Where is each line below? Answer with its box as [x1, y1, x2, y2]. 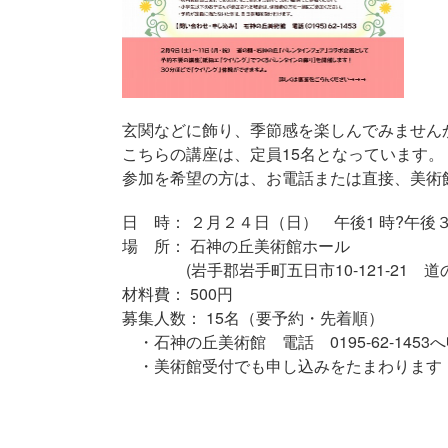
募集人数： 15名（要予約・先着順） [122, 306, 384, 329]
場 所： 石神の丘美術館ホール [122, 234, 350, 257]
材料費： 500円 [122, 282, 233, 305]
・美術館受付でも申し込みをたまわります [122, 354, 442, 377]
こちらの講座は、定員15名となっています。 [122, 142, 444, 165]
